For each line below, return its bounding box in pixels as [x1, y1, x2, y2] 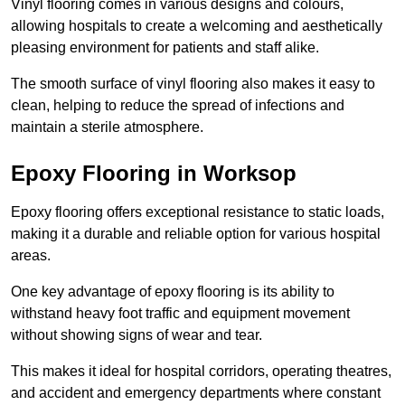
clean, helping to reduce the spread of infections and [11, 98, 344, 114]
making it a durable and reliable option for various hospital [11, 226, 381, 242]
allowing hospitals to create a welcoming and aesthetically [11, 18, 382, 34]
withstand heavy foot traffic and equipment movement [11, 306, 350, 322]
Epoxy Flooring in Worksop [11, 161, 297, 186]
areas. [11, 248, 51, 264]
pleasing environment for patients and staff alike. [11, 40, 323, 56]
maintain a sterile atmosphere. [11, 119, 203, 136]
